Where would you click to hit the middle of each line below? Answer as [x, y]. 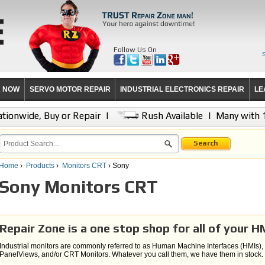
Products [40, 166]
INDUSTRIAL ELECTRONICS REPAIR [182, 89]
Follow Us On [135, 50]
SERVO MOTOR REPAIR [70, 89]
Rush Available [171, 116]
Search [206, 143]
